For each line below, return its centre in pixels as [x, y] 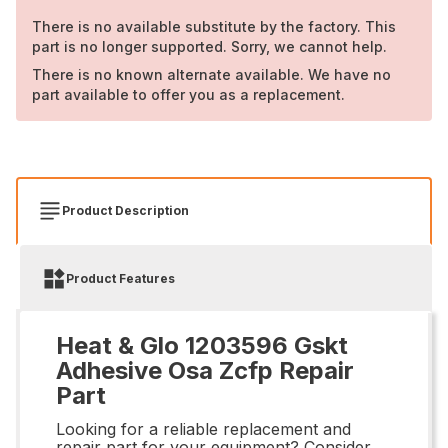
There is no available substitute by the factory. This [214, 26]
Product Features [120, 278]
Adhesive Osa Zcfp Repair [205, 370]
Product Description [125, 210]
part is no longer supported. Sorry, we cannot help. [209, 46]
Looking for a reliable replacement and [203, 428]
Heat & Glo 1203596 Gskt [202, 345]
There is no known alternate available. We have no [211, 74]
